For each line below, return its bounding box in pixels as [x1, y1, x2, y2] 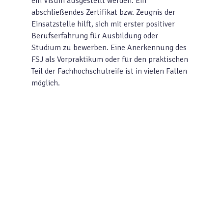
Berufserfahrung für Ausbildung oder [31, 30, 159, 41]
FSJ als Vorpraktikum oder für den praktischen [31, 54, 189, 64]
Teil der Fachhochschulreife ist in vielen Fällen [31, 66, 188, 76]
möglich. [31, 78, 60, 88]
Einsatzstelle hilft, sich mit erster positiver [31, 19, 175, 29]
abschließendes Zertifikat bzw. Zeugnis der [31, 7, 176, 17]
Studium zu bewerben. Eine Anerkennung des [31, 42, 187, 53]
